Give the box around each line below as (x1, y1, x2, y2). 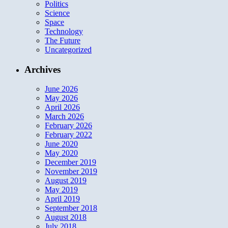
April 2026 (45, 103, 80, 112)
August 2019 (45, 176, 87, 185)
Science (45, 8, 70, 17)
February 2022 (45, 130, 92, 139)
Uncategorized (45, 45, 92, 54)
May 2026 (45, 94, 78, 103)
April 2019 (45, 194, 80, 204)
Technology (45, 26, 83, 36)
